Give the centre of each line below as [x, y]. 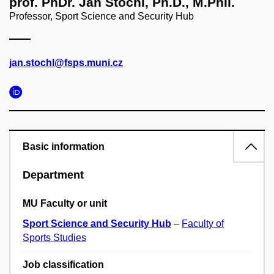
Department [53, 175]
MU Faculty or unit [65, 204]
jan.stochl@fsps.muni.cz [66, 62]
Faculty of [203, 224]
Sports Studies [54, 238]
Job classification [63, 265]
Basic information [64, 146]
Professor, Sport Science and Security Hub [102, 16]
